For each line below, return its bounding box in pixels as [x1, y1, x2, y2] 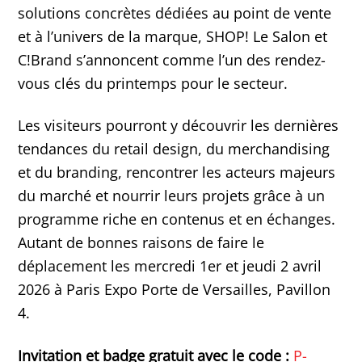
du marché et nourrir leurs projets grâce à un [18, 186, 326, 206]
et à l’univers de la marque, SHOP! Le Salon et [18, 26, 328, 46]
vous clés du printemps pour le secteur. [18, 73, 288, 93]
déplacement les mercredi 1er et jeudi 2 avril [18, 256, 322, 276]
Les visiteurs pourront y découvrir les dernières [18, 116, 339, 136]
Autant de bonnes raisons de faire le [18, 233, 265, 253]
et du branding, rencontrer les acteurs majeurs [18, 162, 336, 183]
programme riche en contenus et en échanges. [18, 209, 336, 229]
